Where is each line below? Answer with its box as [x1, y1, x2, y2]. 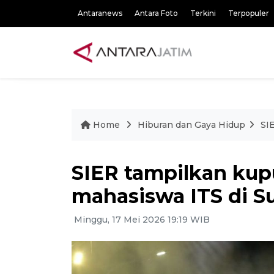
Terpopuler [228, 9, 269, 18]
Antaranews [78, 9, 122, 18]
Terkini [190, 9, 216, 18]
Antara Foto [135, 9, 178, 18]
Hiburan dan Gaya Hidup [138, 119, 245, 130]
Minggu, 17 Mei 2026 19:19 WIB [72, 214, 210, 225]
